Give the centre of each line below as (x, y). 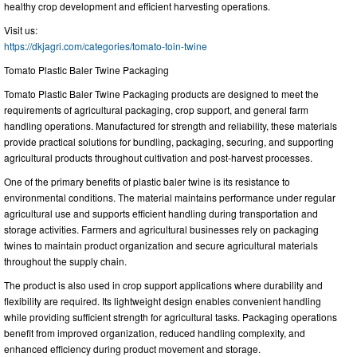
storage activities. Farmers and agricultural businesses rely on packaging (161, 229)
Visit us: (21, 30)
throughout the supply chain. (65, 261)
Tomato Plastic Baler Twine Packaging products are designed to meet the (161, 94)
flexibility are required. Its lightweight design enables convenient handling (163, 301)
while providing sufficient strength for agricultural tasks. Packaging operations (171, 317)
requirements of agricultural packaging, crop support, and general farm (156, 110)
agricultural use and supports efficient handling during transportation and (161, 214)
